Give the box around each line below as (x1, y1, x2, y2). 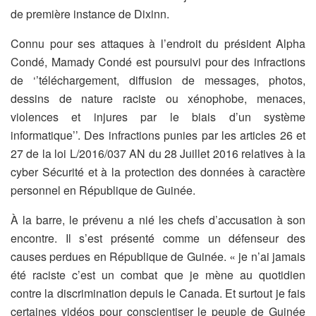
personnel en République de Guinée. (11, 181, 195, 198)
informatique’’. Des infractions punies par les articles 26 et (11, 126, 305, 143)
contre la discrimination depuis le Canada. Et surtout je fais (11, 284, 305, 301)
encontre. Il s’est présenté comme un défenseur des (11, 229, 305, 246)
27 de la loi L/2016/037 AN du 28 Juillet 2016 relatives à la (11, 145, 305, 162)
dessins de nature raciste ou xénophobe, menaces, (11, 90, 305, 107)
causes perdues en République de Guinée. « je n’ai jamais (11, 248, 305, 265)
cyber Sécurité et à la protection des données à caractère (11, 163, 305, 180)
